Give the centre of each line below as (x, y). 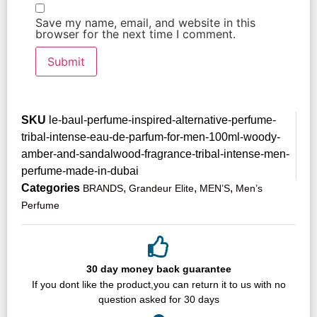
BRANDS (103, 189)
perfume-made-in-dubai (80, 171)
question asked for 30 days (158, 300)
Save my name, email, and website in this (145, 23)
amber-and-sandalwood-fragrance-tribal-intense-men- (155, 154)
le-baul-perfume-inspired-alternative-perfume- (162, 120)
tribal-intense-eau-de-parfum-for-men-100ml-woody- (151, 137)
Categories (51, 188)
